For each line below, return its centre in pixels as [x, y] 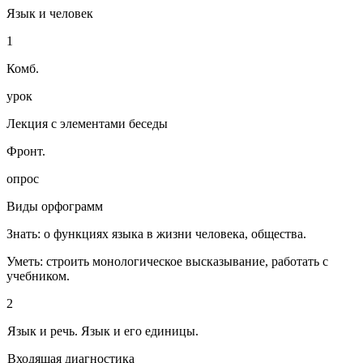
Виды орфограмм [55, 207]
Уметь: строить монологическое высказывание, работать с [167, 262]
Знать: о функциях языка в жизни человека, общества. [156, 234]
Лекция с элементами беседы [87, 124]
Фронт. [26, 152]
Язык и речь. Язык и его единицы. [103, 331]
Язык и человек [50, 14]
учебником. [38, 276]
